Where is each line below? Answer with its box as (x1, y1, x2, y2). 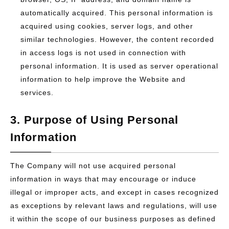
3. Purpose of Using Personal (10, 113, 178, 126)
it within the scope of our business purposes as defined (10, 215, 216, 223)
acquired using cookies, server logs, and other (20, 22, 193, 30)
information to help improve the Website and (20, 75, 186, 83)
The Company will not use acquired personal (10, 162, 176, 170)
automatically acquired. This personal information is (20, 9, 213, 17)
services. (20, 88, 54, 97)
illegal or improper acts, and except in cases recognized (10, 188, 219, 196)
